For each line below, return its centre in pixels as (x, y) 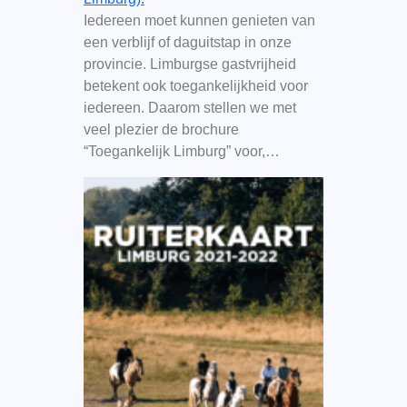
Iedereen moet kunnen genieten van (199, 20)
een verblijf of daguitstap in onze (187, 42)
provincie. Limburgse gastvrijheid (189, 64)
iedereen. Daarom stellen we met (189, 107)
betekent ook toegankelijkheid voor (195, 85)
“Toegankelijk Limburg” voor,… (181, 151)
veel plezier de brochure (161, 129)
